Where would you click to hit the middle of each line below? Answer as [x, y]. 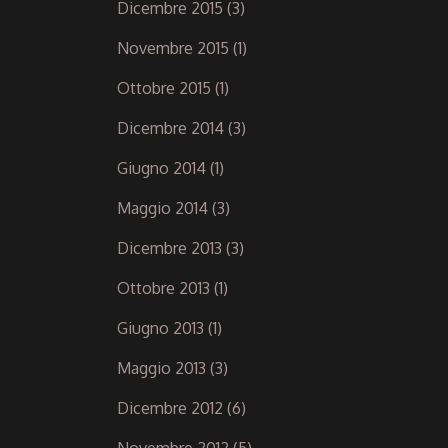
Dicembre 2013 [169, 247]
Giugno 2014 [161, 167]
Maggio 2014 [162, 207]
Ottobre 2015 [164, 87]
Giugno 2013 [160, 327]
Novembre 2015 [173, 47]
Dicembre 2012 [170, 407]
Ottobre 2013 [163, 287]
